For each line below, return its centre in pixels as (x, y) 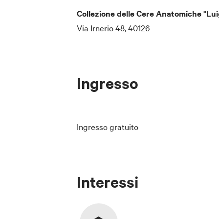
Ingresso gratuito (108, 126)
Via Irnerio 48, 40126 (113, 27)
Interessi (108, 181)
